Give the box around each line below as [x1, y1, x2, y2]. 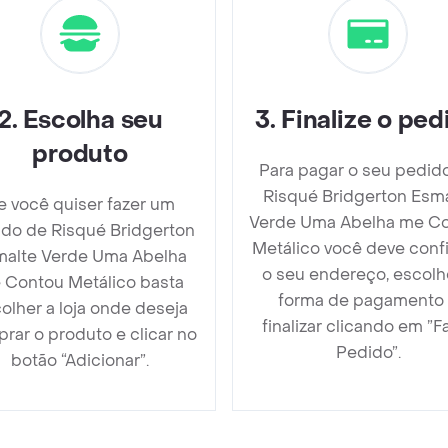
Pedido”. [335, 341, 401, 363]
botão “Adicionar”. [11, 349, 149, 371]
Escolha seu [23, 104, 163, 136]
